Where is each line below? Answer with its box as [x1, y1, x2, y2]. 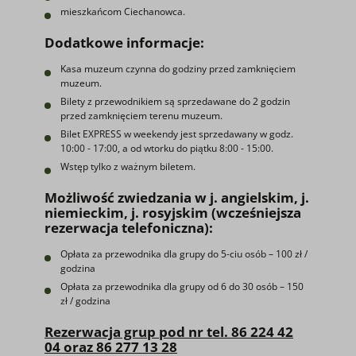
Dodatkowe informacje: [44, 33, 204, 52]
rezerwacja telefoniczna [44, 219, 204, 237]
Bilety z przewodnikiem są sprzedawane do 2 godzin [60, 95, 290, 108]
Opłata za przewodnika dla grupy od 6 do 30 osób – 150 [60, 280, 304, 293]
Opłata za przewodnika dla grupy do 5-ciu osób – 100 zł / [60, 247, 308, 261]
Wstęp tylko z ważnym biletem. [60, 160, 195, 173]
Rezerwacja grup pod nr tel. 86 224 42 [44, 323, 293, 341]
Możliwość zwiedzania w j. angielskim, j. [44, 188, 309, 207]
